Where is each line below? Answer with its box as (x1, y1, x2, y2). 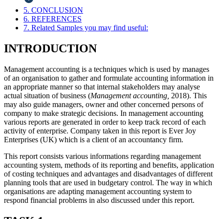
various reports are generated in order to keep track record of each (4, 118, 206, 127)
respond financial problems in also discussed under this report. (4, 196, 195, 205)
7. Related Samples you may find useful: (23, 23, 148, 32)
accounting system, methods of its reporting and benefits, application (4, 161, 214, 170)
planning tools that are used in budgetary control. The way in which (4, 178, 212, 187)
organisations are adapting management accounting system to (4, 187, 192, 196)
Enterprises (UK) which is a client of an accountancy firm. (4, 135, 183, 144)
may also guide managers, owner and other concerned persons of (4, 100, 203, 109)
